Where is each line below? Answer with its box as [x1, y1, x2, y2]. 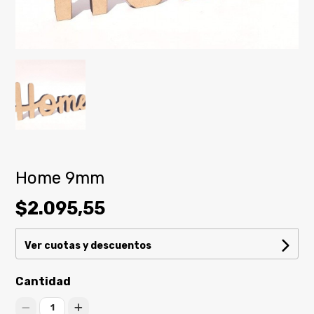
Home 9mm [15, 168, 105, 189]
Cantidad [15, 275, 71, 289]
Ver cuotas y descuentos [25, 240, 152, 252]
